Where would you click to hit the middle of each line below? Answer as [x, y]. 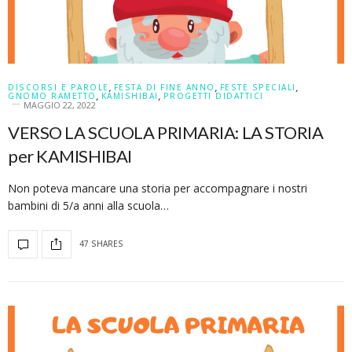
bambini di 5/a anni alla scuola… [88, 205]
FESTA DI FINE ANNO [164, 87]
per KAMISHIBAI [70, 156]
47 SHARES [101, 244]
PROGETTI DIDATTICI [213, 95]
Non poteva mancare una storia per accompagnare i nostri [158, 188]
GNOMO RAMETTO [52, 95]
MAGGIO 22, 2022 [60, 104]
